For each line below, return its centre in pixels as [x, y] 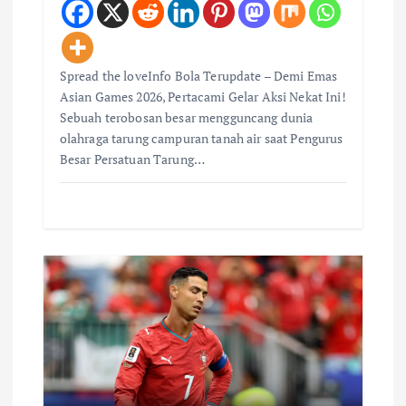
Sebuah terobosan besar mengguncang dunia [186, 118]
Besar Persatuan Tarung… [132, 159]
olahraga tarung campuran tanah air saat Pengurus [201, 139]
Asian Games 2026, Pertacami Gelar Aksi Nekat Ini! [203, 97]
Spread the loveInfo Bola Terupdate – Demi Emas [198, 76]
